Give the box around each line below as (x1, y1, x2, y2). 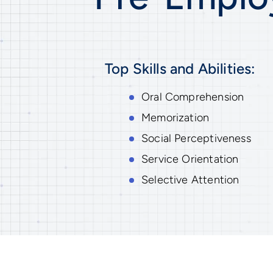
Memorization (141, 110, 210, 124)
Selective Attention (141, 172, 239, 186)
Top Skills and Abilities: (105, 59, 255, 77)
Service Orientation (141, 152, 239, 166)
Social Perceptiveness (141, 131, 251, 145)
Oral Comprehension (141, 90, 244, 104)
